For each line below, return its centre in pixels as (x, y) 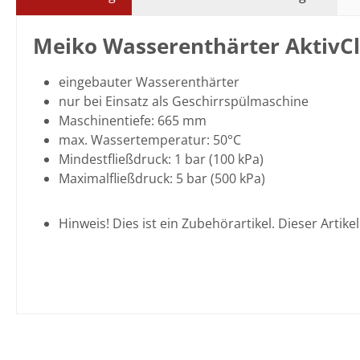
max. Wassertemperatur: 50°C (150, 140)
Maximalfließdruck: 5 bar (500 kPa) (162, 178)
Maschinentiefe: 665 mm (133, 121)
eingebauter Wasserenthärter (149, 82)
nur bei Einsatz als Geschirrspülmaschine (184, 101)
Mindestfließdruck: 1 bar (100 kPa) (161, 159)
